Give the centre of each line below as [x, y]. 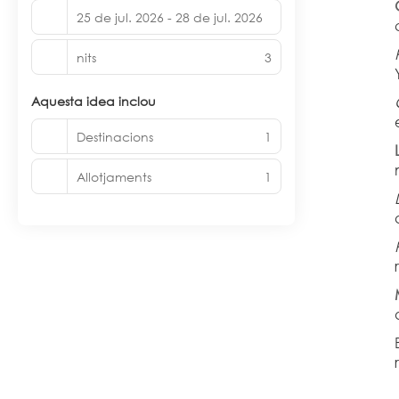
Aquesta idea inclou [94, 101]
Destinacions [115, 136]
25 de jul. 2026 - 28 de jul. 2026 [170, 17]
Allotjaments [114, 176]
